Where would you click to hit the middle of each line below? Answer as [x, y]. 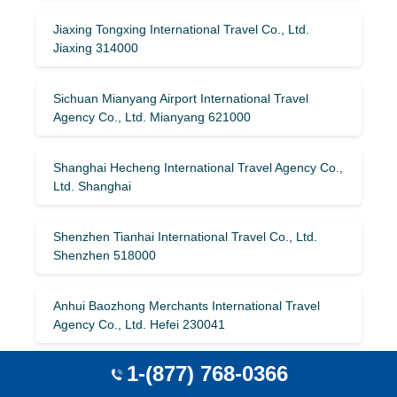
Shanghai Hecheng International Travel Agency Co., [198, 167]
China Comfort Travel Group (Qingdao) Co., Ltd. [188, 374]
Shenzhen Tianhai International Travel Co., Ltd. [185, 236]
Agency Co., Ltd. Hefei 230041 [139, 324]
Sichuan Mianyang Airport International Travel [181, 98]
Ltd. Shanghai [92, 186]
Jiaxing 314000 [96, 47]
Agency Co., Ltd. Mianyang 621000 [152, 117]
